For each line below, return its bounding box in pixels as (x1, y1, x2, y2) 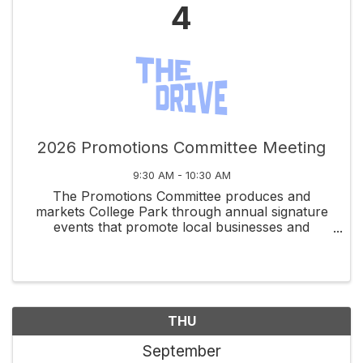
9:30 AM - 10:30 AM (132, 169, 231, 182)
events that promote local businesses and (53, 219, 310, 236)
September (142, 340, 221, 361)
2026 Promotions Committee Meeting (37, 138, 326, 158)
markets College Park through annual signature (35, 203, 328, 220)
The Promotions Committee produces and (53, 188, 310, 205)
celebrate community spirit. (98, 234, 265, 251)
